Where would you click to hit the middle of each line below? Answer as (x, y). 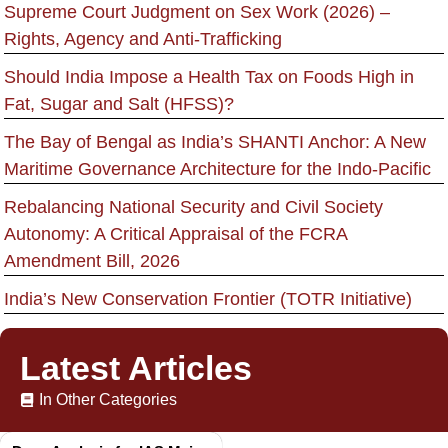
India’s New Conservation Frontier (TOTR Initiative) (208, 298)
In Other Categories (108, 399)
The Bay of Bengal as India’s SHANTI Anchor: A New (215, 141)
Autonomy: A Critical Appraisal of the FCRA (175, 233)
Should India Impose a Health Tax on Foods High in (209, 76)
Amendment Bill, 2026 (92, 260)
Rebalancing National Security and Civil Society (193, 206)
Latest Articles (136, 367)
